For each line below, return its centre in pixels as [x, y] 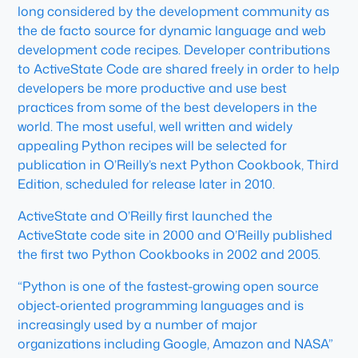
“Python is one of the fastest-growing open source [169, 286]
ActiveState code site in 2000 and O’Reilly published [175, 235]
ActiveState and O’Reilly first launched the [145, 216]
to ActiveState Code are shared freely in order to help [179, 69]
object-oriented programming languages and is [161, 305]
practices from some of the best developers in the [168, 107]
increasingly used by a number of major [138, 324]
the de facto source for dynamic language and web [172, 30]
